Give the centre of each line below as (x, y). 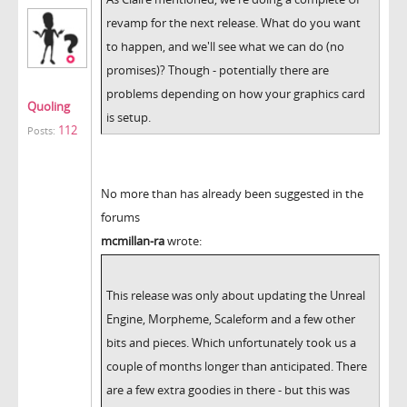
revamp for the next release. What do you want (233, 22)
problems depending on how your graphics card (236, 93)
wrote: (183, 240)
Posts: (41, 130)
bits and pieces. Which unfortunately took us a (231, 342)
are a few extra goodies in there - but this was (228, 389)
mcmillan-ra (133, 240)
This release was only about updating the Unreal (236, 295)
